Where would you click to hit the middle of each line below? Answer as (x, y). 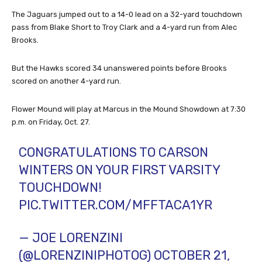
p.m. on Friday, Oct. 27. (51, 122)
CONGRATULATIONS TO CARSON (114, 152)
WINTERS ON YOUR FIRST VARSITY (120, 170)
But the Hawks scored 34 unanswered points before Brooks (119, 68)
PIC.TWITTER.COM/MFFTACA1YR (116, 205)
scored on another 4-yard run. (66, 81)
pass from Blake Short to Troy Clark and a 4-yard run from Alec (124, 27)
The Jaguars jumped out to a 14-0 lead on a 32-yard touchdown (127, 14)
